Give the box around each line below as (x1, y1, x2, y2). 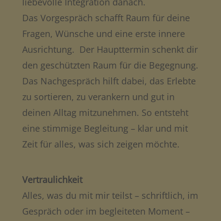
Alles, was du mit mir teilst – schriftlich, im (22, 189, 198, 201)
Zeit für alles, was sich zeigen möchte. (22, 138, 180, 150)
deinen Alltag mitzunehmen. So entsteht (22, 106, 188, 118)
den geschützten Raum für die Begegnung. (22, 59, 198, 71)
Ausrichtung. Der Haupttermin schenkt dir (22, 43, 198, 55)
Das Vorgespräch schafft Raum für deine (22, 11, 190, 24)
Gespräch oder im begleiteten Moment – (22, 205, 190, 217)
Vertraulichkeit (22, 173, 82, 185)
